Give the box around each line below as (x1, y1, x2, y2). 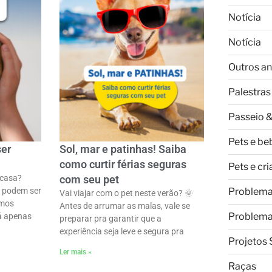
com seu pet (59, 173, 119, 186)
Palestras (228, 86, 271, 98)
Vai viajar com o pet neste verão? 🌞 (59, 188, 193, 199)
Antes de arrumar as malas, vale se (59, 201, 190, 211)
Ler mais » (59, 248, 92, 257)
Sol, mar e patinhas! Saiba (59, 143, 186, 156)
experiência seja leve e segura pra (59, 226, 184, 237)
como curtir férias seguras (59, 158, 186, 171)
